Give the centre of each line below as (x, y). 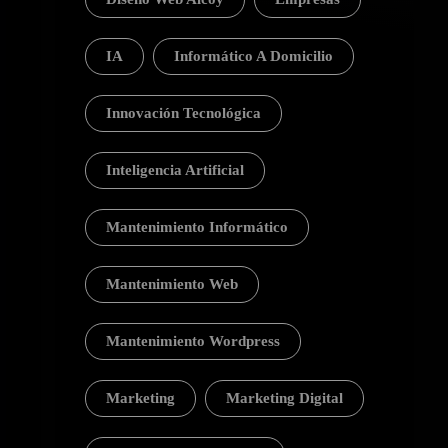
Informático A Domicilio (253, 56)
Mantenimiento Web (171, 284)
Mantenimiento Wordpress (192, 341)
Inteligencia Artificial (174, 170)
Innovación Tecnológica (183, 113)
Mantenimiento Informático (196, 227)
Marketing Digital (284, 398)
